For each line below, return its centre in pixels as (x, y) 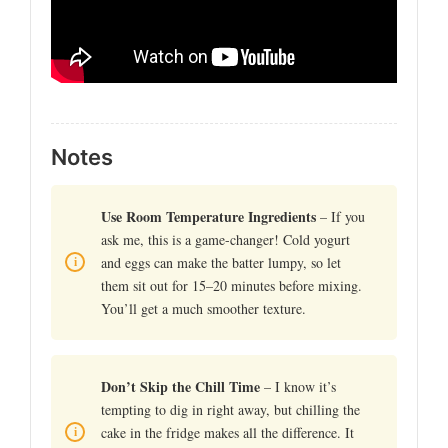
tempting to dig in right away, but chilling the (230, 409)
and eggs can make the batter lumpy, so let (221, 262)
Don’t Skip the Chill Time (180, 386)
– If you (340, 216)
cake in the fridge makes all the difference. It (227, 432)
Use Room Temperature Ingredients (208, 216)
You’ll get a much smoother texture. (203, 308)
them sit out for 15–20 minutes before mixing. (231, 285)
